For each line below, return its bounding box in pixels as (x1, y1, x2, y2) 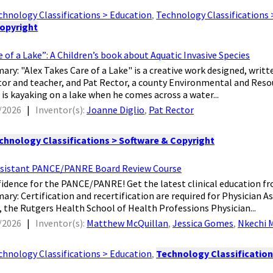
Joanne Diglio (87, 104, 145, 116)
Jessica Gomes (172, 217, 234, 230)
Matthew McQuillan (87, 217, 169, 230)
